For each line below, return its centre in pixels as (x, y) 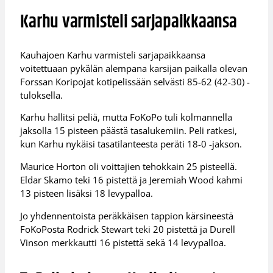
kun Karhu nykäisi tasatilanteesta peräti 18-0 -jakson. (131, 144)
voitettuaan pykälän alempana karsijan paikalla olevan (134, 68)
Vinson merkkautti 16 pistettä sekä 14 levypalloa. (123, 242)
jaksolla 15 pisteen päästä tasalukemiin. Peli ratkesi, (129, 131)
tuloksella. (42, 95)
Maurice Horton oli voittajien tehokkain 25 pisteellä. (129, 166)
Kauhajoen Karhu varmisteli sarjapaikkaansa (113, 55)
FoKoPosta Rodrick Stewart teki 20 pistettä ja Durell (128, 229)
